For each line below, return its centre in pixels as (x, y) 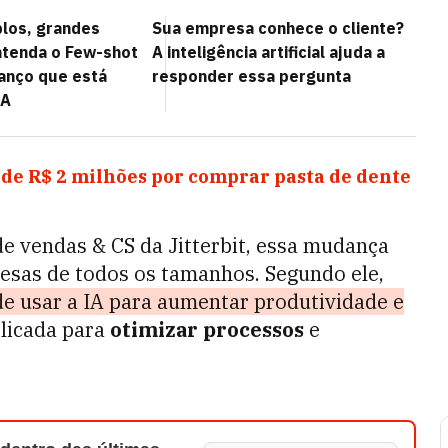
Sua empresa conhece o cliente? (278, 28)
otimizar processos (207, 329)
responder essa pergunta (251, 76)
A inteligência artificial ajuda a (268, 52)
